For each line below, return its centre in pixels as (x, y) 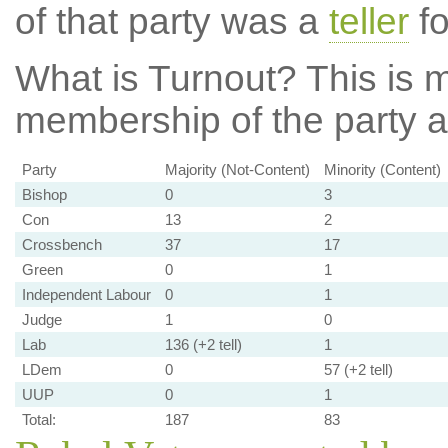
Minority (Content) (382, 169)
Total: (38, 419)
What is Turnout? (155, 78)
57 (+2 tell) (358, 369)
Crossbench (61, 244)
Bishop (44, 194)
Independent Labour (86, 294)
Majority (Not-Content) (237, 169)
